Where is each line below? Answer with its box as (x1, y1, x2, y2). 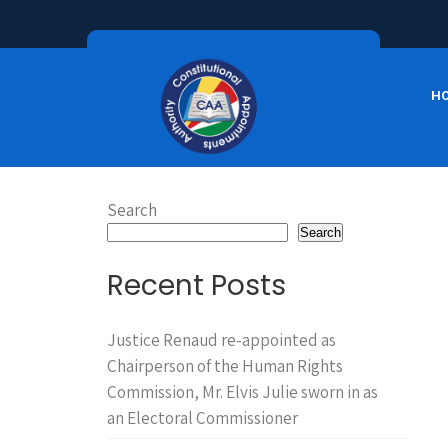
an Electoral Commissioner (107, 407, 298, 429)
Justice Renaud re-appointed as (107, 329, 336, 351)
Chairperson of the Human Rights (107, 355, 343, 377)
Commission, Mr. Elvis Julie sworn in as (107, 381, 378, 403)
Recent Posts (107, 266, 286, 305)
